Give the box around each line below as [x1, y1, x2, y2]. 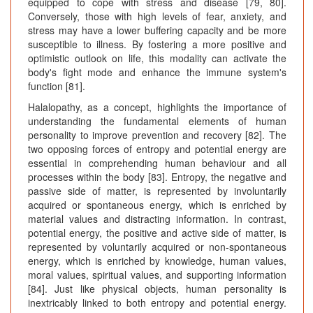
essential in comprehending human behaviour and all [28, 156, 286, 170]
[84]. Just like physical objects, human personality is [28, 282, 286, 296]
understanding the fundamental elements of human [28, 114, 286, 129]
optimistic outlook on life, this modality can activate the [28, 51, 286, 66]
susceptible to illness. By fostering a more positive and [28, 37, 286, 52]
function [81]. [28, 79, 85, 94]
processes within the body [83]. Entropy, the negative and [28, 170, 286, 184]
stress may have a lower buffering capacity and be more [28, 23, 286, 38]
